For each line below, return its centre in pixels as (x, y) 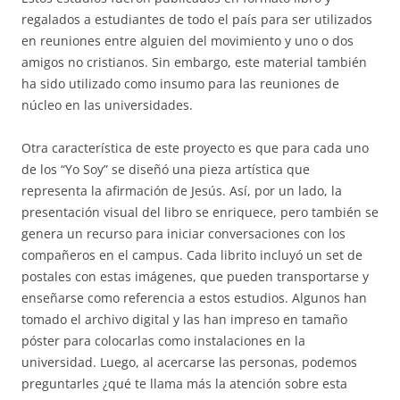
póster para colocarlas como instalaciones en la (163, 340)
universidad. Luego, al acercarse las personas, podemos (189, 362)
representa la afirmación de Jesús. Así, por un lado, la (182, 190)
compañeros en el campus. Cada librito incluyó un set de (192, 254)
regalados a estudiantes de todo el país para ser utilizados (197, 19)
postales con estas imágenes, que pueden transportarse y (195, 276)
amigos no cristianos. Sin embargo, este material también (194, 62)
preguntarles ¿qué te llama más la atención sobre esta (184, 383)
